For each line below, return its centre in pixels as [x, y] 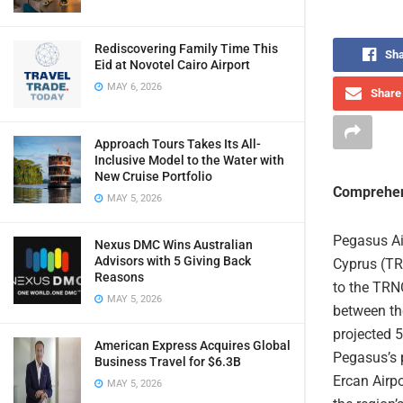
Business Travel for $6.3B [168, 362]
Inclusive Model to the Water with [189, 160]
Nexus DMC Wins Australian [174, 245]
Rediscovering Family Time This [186, 49]
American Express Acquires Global [193, 345]
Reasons [119, 277]
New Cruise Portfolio [153, 176]
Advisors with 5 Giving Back [173, 261]
